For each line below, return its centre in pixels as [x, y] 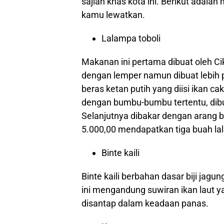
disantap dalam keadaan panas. [145, 203]
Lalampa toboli [131, 38]
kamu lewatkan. [113, 15]
